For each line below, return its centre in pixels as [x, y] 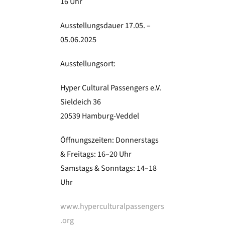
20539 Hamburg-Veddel [99, 116]
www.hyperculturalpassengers [112, 207]
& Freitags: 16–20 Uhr [96, 154]
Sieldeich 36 [80, 102]
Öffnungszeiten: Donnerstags [109, 140]
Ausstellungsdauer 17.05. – [105, 26]
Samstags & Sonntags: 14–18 [108, 168]
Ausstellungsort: [88, 64]
